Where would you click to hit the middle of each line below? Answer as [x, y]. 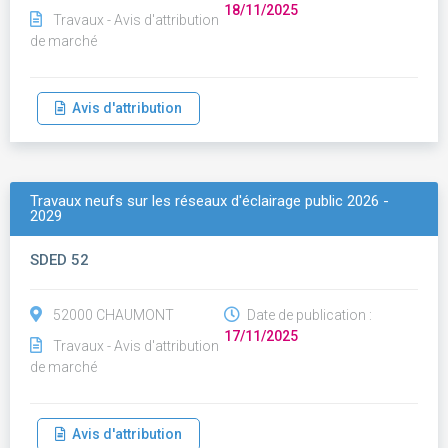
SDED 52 [59, 260]
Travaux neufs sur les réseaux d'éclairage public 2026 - [209, 201]
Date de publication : [308, 315]
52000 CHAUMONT [113, 315]
